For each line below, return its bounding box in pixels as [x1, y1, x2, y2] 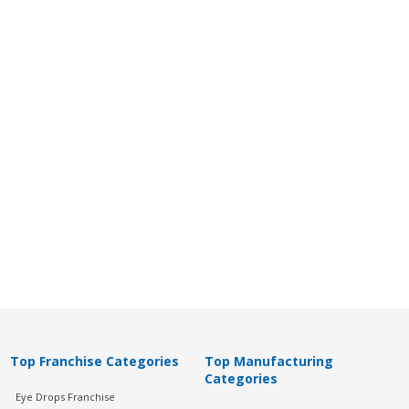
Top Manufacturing [204, 352, 333, 370]
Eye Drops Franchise [15, 390, 115, 404]
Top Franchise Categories [9, 352, 179, 370]
